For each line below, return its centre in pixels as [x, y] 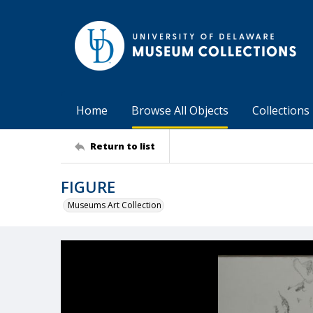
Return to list [123, 146]
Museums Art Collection [115, 205]
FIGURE [88, 187]
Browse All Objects [180, 110]
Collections [281, 110]
